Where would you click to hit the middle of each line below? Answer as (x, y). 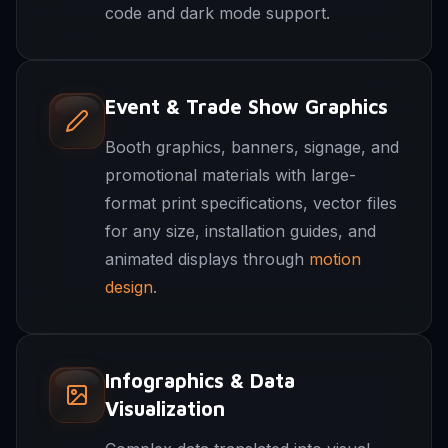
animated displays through (207, 259)
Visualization (165, 408)
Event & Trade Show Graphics (246, 106)
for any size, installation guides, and (240, 231)
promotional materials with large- (230, 175)
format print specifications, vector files (251, 203)
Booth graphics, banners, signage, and (252, 147)
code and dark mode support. (217, 13)
